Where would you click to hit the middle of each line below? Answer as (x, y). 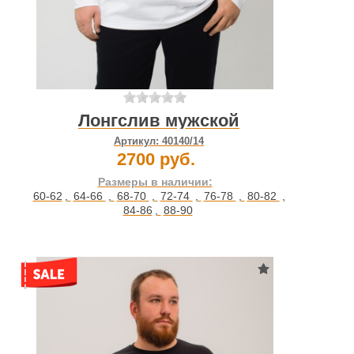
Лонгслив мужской (159, 121)
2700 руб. (156, 160)
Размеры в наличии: (155, 182)
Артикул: (138, 141)
